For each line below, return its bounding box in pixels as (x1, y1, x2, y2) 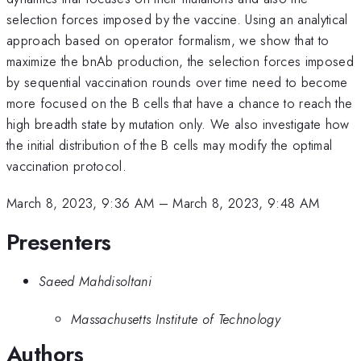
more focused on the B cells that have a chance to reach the (6, 93, 353, 113)
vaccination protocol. (6, 156, 127, 176)
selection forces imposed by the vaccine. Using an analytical (6, 9, 348, 29)
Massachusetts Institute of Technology (71, 309, 281, 329)
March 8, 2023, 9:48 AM (172, 193, 320, 214)
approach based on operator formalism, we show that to (6, 30, 330, 50)
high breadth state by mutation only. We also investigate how (6, 114, 350, 134)
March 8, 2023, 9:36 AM (6, 193, 155, 214)
